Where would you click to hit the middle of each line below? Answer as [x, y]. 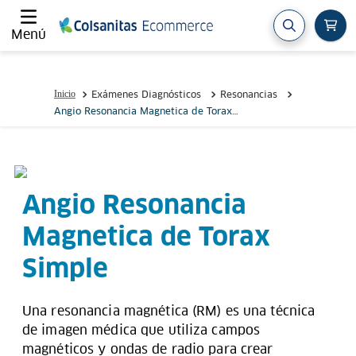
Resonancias [249, 95]
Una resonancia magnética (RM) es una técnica [169, 311]
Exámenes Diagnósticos [146, 95]
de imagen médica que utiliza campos [141, 330]
